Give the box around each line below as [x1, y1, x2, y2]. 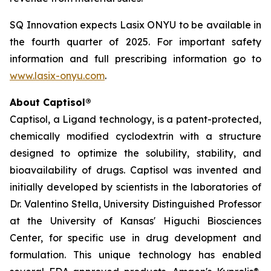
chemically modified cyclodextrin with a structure [10, 130, 261, 142]
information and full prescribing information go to [10, 53, 261, 65]
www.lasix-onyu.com [10, 70, 105, 82]
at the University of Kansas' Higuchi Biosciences [10, 215, 261, 227]
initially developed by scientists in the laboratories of [10, 181, 261, 193]
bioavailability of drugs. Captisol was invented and [10, 164, 261, 176]
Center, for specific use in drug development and [10, 232, 261, 244]
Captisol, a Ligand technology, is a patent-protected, [10, 113, 261, 125]
